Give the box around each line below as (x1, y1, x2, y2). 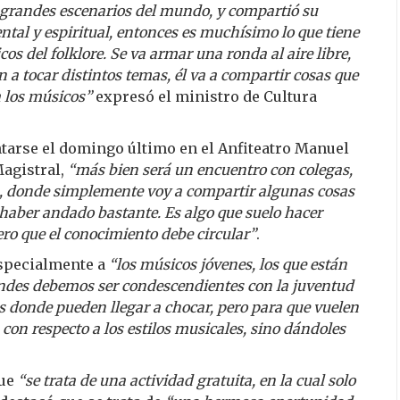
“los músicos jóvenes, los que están (109, 254, 347, 273)
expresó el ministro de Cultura (96, 87, 317, 105)
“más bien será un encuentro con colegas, (68, 160, 353, 179)
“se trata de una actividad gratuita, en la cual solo (18, 371, 355, 389)
